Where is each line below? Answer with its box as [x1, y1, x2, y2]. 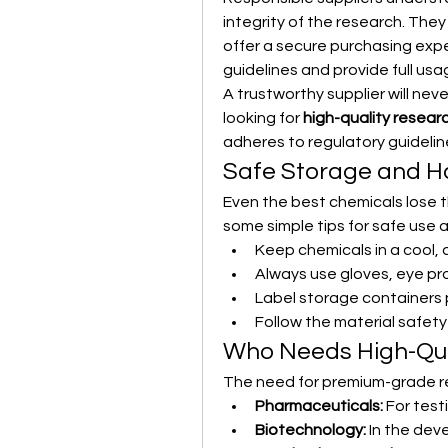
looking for [223, 110, 303, 126]
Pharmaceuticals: [255, 398, 383, 414]
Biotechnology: [255, 422, 366, 438]
